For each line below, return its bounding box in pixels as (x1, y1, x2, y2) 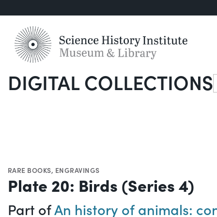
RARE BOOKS (8, 165, 51, 175)
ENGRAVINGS (55, 165, 100, 175)
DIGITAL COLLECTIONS (8, 68, 213, 96)
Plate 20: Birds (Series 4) (8, 173, 194, 197)
